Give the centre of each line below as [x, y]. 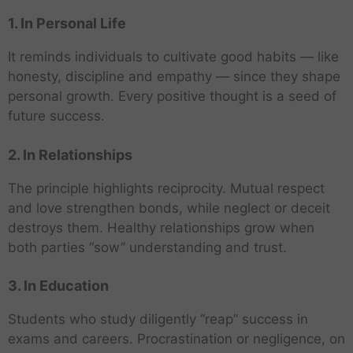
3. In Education [58, 286]
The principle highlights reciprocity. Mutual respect [166, 188]
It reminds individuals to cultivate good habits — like [173, 57]
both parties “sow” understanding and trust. [147, 247]
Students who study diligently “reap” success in [158, 320]
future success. [56, 116]
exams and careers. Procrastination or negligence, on [176, 339]
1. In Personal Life [67, 24]
